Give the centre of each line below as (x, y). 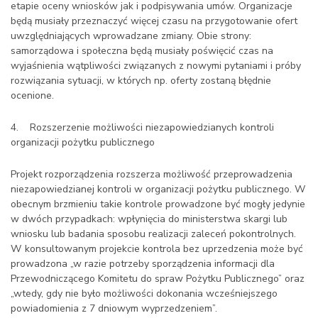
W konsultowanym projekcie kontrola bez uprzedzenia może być (157, 249)
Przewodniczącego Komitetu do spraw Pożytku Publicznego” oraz (158, 279)
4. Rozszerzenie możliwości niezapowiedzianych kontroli (142, 127)
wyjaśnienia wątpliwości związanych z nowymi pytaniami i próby (156, 66)
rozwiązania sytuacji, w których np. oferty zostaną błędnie (141, 81)
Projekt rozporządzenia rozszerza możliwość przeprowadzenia (152, 174)
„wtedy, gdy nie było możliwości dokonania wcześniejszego (144, 294)
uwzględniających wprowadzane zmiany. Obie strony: (131, 36)
